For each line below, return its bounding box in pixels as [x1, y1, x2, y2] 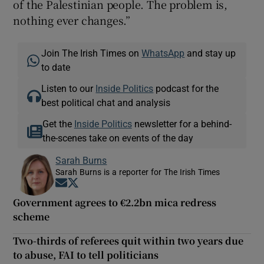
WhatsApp [141, 48, 185, 58]
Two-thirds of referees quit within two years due [13, 233, 244, 247]
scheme [13, 209, 50, 223]
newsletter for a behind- [131, 118, 232, 128]
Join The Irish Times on [41, 48, 142, 58]
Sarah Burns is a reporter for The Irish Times [55, 167, 220, 176]
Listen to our [41, 83, 96, 93]
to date [41, 62, 71, 72]
